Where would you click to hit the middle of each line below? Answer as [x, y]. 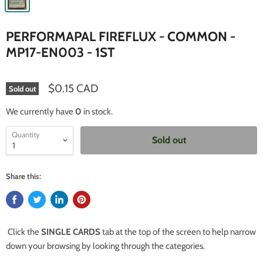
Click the [23, 232]
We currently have [41, 111]
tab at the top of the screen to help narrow [178, 232]
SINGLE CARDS [71, 232]
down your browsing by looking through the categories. [105, 246]
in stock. [97, 111]
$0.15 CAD [73, 88]
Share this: [23, 176]
